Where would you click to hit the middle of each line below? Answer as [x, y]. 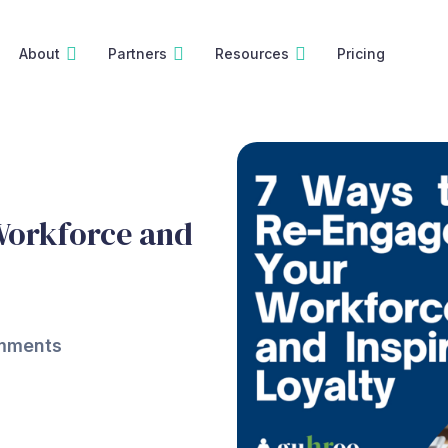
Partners [137, 53]
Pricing [360, 53]
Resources [251, 53]
